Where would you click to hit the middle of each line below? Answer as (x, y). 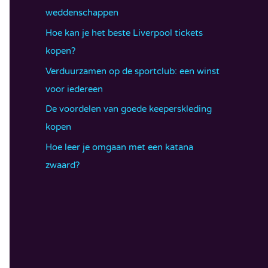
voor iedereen (74, 89)
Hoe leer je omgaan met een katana (119, 147)
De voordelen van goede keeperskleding (129, 109)
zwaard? (63, 165)
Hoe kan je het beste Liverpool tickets (124, 33)
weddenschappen (82, 13)
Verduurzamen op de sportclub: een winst (133, 71)
